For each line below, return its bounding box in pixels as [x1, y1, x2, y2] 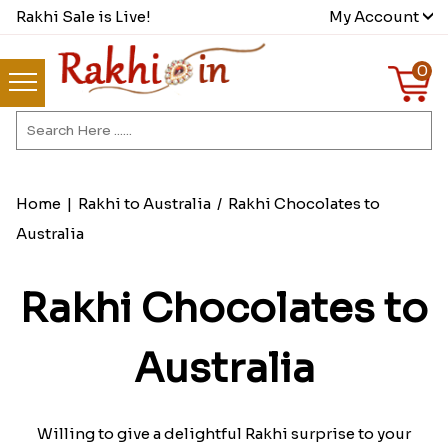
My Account [329, 7, 420, 26]
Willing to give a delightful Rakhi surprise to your [37, 424, 411, 444]
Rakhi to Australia [77, 194, 211, 214]
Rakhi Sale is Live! [15, 7, 151, 26]
